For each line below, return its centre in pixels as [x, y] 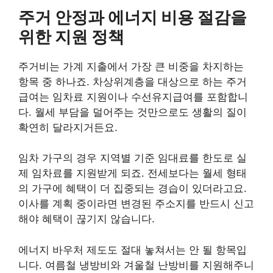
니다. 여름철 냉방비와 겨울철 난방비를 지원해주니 [136, 265]
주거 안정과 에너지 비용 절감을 [133, 17]
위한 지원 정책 [71, 37]
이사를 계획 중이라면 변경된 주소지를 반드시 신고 [136, 204]
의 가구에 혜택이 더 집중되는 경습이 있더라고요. [133, 189]
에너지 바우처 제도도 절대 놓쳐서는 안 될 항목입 [133, 250]
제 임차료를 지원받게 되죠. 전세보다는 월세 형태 [133, 173]
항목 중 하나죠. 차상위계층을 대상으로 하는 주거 [133, 81]
